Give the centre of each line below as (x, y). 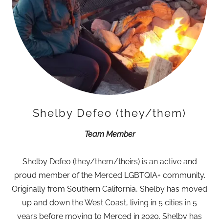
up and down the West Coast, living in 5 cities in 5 (109, 203)
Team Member (109, 134)
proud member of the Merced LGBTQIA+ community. (109, 175)
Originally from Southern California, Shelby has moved (109, 189)
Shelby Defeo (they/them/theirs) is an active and (109, 162)
